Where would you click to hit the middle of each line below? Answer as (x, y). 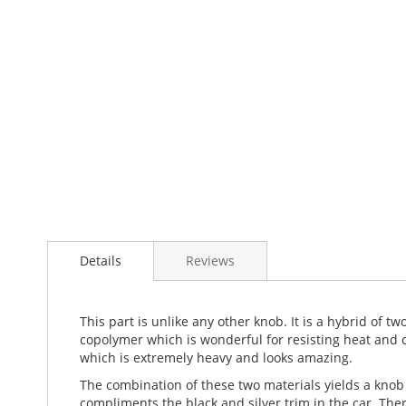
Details (101, 261)
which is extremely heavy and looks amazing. (216, 358)
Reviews (210, 261)
